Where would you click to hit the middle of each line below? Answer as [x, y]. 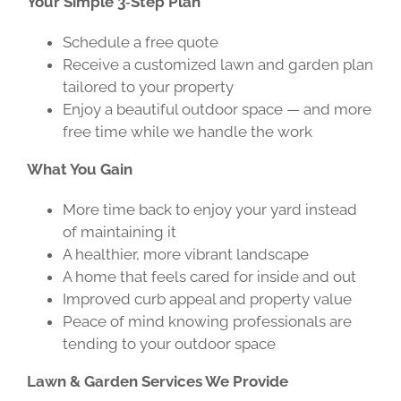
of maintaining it [119, 232]
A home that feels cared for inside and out [209, 277]
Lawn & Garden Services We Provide [157, 381]
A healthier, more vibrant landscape [185, 254]
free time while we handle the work [187, 132]
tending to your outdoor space [169, 344]
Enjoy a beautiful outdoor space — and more [217, 109]
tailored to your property [148, 87]
